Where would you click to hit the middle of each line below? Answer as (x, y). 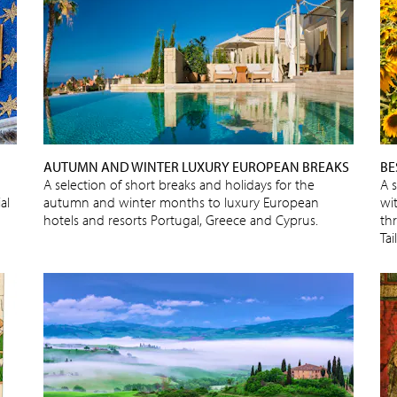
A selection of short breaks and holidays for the (179, 184)
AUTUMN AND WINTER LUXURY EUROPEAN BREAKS (196, 166)
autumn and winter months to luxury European (181, 202)
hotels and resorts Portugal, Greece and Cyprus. (181, 219)
